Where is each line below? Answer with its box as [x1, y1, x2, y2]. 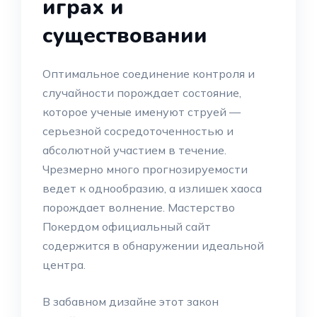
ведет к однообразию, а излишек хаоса [42, 181, 262, 195]
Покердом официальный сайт [42, 219, 211, 234]
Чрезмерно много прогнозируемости [42, 162, 248, 176]
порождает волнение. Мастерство [42, 200, 235, 214]
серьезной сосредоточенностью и [42, 124, 234, 138]
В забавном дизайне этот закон [42, 294, 219, 309]
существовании [42, 21, 207, 50]
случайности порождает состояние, [42, 86, 241, 100]
